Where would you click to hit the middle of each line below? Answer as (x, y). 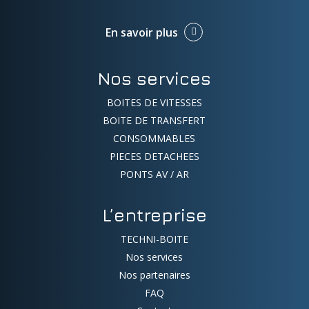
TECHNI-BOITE (154, 239)
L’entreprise (154, 215)
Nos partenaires (154, 275)
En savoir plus (142, 32)
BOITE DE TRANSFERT (154, 120)
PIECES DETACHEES (154, 156)
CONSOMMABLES (154, 138)
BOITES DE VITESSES (154, 102)
